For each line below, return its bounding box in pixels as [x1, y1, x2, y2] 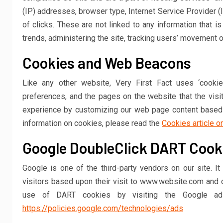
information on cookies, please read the [22, 118, 162, 128]
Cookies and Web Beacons [22, 54, 191, 72]
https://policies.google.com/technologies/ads [22, 204, 183, 213]
